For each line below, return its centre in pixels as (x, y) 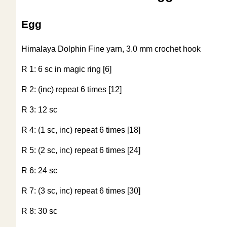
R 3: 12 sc (39, 110)
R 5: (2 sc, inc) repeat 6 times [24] (81, 150)
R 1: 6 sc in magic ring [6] (66, 69)
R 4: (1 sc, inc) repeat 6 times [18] (81, 130)
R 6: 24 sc (39, 171)
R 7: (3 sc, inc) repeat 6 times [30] (81, 191)
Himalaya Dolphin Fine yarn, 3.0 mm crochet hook (111, 49)
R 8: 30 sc (39, 211)
